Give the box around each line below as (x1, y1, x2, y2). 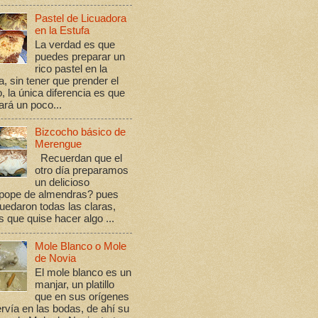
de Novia (34, 252, 76, 264)
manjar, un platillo (34, 278, 114, 290)
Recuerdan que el (34, 153, 122, 165)
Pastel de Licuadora (34, 12, 126, 24)
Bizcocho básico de (34, 126, 126, 138)
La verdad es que (34, 38, 115, 50)
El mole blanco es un (34, 266, 131, 278)
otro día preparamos (34, 165, 128, 177)
